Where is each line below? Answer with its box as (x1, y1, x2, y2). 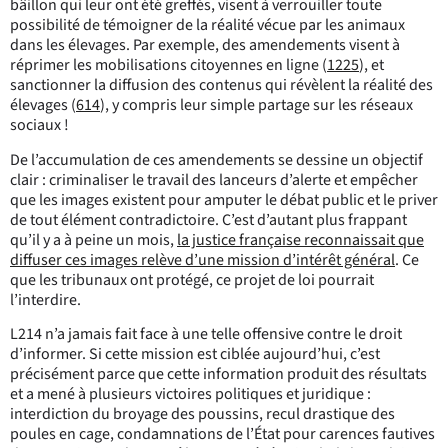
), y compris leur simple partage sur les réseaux (100, 94, 413, 117)
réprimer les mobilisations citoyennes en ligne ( (10, 54, 327, 77)
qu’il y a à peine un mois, (10, 228, 177, 251)
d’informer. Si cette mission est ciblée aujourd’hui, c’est (10, 343, 380, 366)
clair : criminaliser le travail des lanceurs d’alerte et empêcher (10, 168, 418, 191)
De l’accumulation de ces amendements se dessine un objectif (10, 148, 423, 171)
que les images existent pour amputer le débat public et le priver (10, 188, 438, 211)
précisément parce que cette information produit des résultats (10, 363, 427, 386)
